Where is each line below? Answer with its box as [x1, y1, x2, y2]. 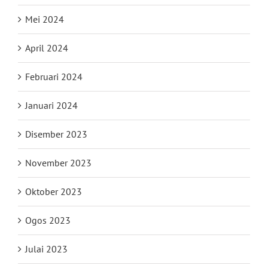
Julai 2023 [25, 243, 68, 255]
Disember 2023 [25, 128, 87, 141]
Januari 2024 [25, 99, 78, 112]
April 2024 [25, 42, 68, 54]
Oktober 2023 [25, 185, 82, 198]
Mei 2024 [25, 13, 64, 26]
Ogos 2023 [25, 214, 71, 227]
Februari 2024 [25, 71, 83, 83]
